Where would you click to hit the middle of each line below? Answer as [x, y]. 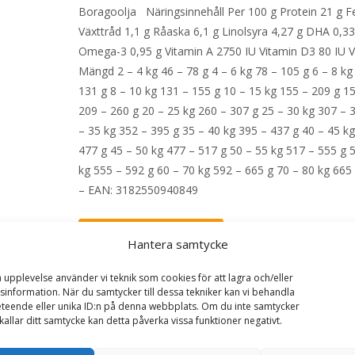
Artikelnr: [116, 294]
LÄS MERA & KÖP [151, 238]
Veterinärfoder [183, 314]
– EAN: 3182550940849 [139, 190]
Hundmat [116, 314]
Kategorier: [198, 294]
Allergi [243, 294]
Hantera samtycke [177, 244]
